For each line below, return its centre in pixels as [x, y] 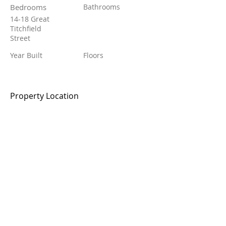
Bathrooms [102, 7]
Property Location [44, 96]
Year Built [26, 55]
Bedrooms [28, 7]
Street [20, 38]
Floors [93, 55]
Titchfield [26, 29]
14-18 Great [30, 19]
